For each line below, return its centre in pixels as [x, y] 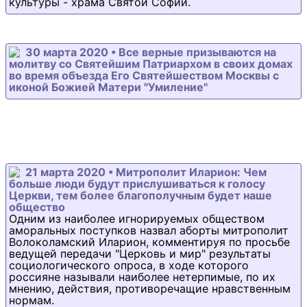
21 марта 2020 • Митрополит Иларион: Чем [146, 172]
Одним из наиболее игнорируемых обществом [137, 219]
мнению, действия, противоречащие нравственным [150, 288]
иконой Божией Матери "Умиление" [108, 87]
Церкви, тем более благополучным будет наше [140, 195]
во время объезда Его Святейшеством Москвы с [144, 75]
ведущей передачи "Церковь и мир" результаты [140, 254]
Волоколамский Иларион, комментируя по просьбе [149, 242]
